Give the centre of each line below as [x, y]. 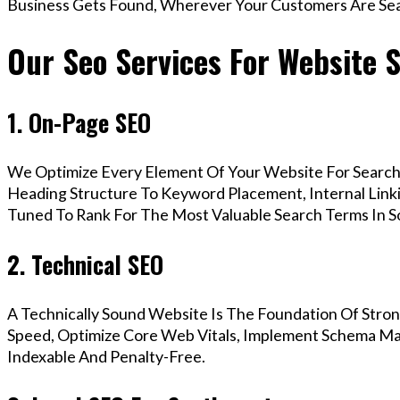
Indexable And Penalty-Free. [106, 357]
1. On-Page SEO [79, 122]
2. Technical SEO [85, 264]
